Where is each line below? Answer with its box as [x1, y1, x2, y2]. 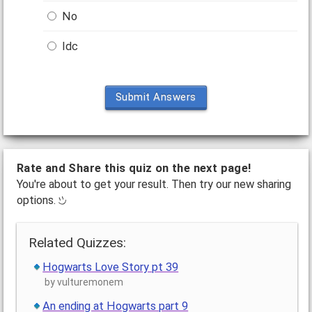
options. [16, 193, 58, 207]
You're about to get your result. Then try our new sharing [16, 177, 291, 191]
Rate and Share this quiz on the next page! [16, 161, 251, 175]
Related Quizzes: [29, 234, 127, 251]
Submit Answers [115, 91, 196, 104]
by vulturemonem [45, 276, 124, 288]
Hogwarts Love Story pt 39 [42, 260, 179, 274]
